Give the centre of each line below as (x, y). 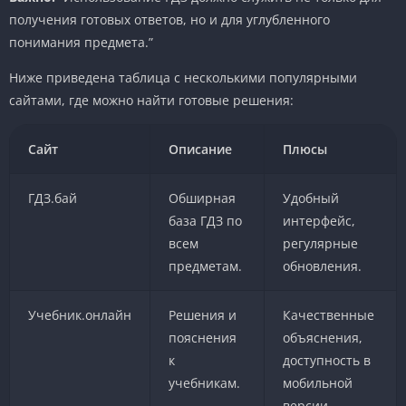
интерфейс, (319, 220)
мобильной (317, 382)
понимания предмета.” (81, 42)
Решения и (202, 314)
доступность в (326, 360)
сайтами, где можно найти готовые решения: (151, 100)
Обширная (202, 198)
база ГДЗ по (205, 220)
